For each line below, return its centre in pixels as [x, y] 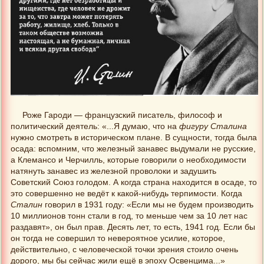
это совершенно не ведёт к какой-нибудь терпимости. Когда [126, 193]
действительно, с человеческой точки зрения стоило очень [124, 249]
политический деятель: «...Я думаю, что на [95, 126]
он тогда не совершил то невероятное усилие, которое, [118, 238]
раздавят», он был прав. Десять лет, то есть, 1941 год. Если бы [133, 227]
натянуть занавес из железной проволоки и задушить [113, 171]
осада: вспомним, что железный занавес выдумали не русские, [133, 148]
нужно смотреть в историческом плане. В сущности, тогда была [134, 137]
